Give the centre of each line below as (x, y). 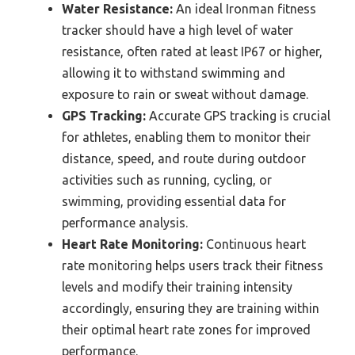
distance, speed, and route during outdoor (184, 158)
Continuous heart (254, 244)
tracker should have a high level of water (177, 30)
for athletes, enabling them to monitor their (186, 137)
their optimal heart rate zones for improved (186, 330)
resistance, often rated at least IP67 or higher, (192, 52)
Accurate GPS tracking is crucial (238, 116)
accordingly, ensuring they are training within (191, 308)
